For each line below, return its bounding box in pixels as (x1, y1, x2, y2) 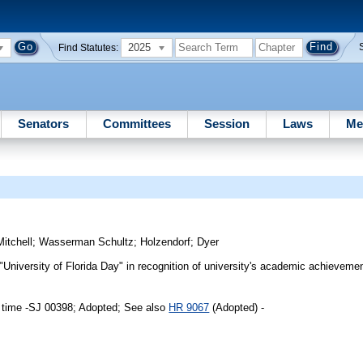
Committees (102, 116, 171, 130)
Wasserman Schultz (39, 236, 135, 249)
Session (203, 116, 250, 130)
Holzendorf (140, 236, 191, 249)
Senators (18, 116, 70, 130)
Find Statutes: (58, 42, 119, 53)
